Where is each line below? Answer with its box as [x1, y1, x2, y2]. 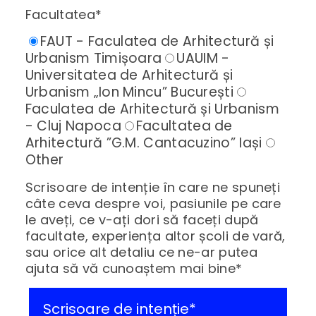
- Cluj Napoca [25, 116, 121, 136]
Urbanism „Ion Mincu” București [25, 83, 234, 102]
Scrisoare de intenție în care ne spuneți [25, 178, 281, 197]
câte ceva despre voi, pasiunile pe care [25, 195, 281, 213]
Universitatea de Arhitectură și [25, 66, 233, 85]
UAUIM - [176, 49, 230, 68]
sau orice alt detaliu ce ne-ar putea [25, 243, 257, 262]
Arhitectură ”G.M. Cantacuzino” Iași [25, 133, 262, 153]
